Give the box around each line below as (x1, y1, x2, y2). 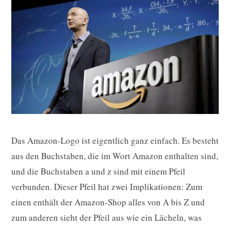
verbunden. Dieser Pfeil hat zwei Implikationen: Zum (11, 180, 202, 193)
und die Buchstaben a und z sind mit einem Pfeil (11, 165, 185, 177)
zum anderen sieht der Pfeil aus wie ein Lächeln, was (11, 211, 202, 223)
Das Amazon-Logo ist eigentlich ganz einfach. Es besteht (11, 134, 219, 146)
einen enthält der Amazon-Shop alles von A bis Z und (11, 196, 205, 208)
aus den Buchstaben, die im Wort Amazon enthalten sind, (11, 149, 218, 162)
